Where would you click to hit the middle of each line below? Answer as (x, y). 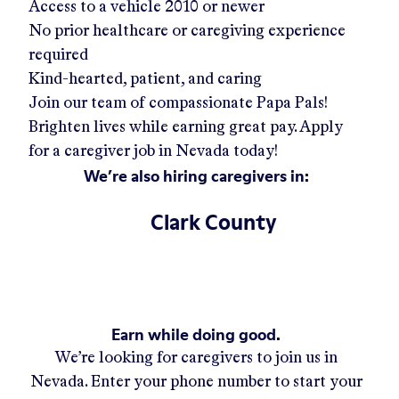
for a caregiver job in (100, 151)
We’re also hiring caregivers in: (196, 176)
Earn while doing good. (196, 334)
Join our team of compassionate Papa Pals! (178, 103)
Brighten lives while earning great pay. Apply (186, 127)
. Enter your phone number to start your (223, 382)
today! (256, 151)
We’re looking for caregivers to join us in (196, 358)
